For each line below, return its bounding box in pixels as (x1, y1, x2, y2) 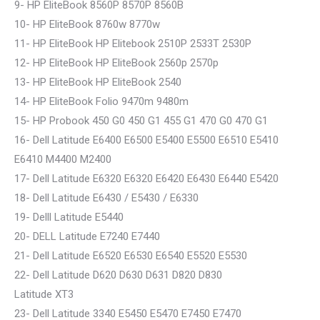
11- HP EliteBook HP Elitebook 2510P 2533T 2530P (14, 37, 251, 50)
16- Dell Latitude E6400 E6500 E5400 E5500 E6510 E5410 (14, 134, 279, 146)
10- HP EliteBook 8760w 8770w (14, 18, 160, 31)
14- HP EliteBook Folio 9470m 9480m (14, 95, 189, 108)
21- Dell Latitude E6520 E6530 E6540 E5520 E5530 (14, 249, 247, 262)
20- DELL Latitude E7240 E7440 (14, 230, 160, 243)
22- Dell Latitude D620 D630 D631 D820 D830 (14, 269, 222, 281)
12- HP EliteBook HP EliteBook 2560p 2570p (14, 56, 219, 69)
